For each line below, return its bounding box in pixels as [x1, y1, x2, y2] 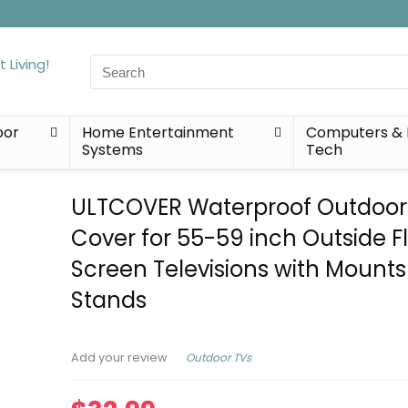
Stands [71, 285, 148, 315]
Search [89, 55, 137, 74]
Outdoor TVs [186, 349, 252, 365]
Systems [81, 139, 143, 160]
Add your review [71, 350, 168, 365]
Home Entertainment [81, 122, 234, 143]
